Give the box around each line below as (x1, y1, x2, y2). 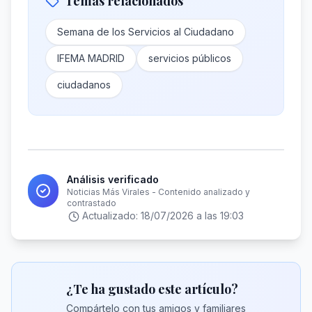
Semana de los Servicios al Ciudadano (57, 26, 234, 38)
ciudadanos (57, 79, 111, 91)
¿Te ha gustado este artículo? (66, 281, 238, 297)
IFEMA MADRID (57, 52, 125, 64)
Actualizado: (82, 210, 141, 221)
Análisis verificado (67, 173, 159, 185)
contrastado (67, 198, 117, 208)
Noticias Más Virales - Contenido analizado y (67, 187, 251, 197)
